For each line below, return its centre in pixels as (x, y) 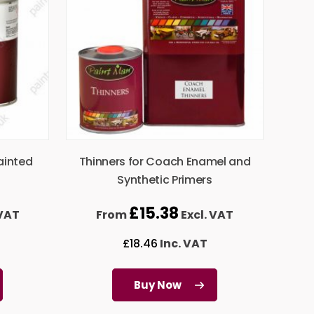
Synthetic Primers (165, 180)
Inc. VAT (182, 244)
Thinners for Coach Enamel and (165, 162)
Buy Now (158, 285)
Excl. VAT (206, 215)
